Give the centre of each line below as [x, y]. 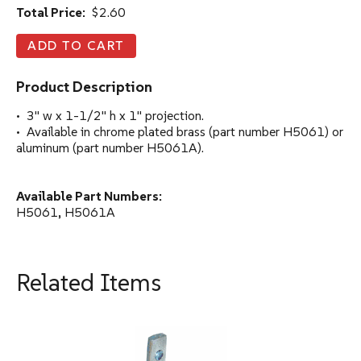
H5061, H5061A [66, 212]
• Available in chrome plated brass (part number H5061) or [180, 131]
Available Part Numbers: [89, 195]
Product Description [84, 86]
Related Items [89, 282]
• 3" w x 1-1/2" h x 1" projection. [110, 115]
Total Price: [51, 12]
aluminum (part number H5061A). [110, 147]
